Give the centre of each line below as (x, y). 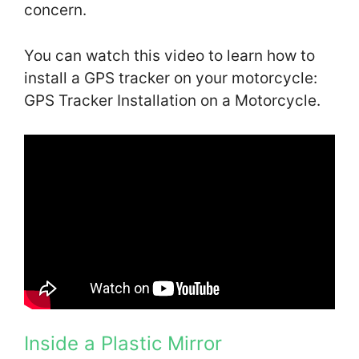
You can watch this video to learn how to (169, 55)
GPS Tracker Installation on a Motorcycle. (172, 100)
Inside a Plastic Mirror (123, 343)
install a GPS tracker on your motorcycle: (171, 78)
